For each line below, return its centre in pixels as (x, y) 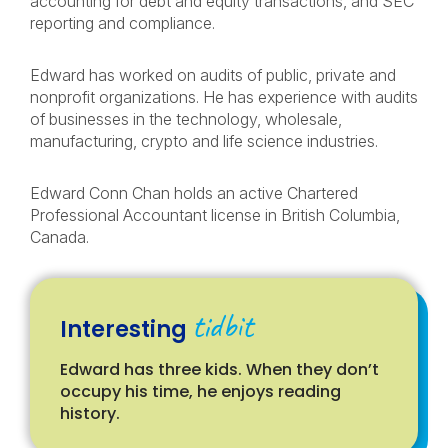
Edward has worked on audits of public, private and (213, 75)
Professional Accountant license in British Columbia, (215, 215)
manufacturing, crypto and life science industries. (204, 141)
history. (90, 413)
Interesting (126, 329)
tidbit (222, 326)
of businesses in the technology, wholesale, (186, 119)
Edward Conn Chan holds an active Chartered (194, 193)
